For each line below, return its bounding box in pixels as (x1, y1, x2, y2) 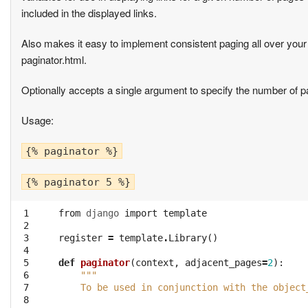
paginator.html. (21, 52, 87, 67)
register (58, 232, 102, 244)
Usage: (21, 113, 54, 128)
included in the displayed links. (21, 5, 157, 21)
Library (168, 232, 207, 244)
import (124, 208, 157, 219)
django (86, 208, 119, 219)
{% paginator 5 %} (25, 176, 131, 189)
